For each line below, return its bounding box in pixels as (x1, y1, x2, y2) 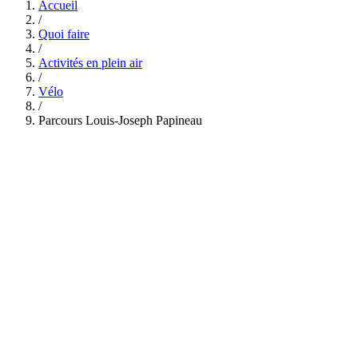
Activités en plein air (38, 55, 142, 70)
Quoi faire (38, 26, 89, 41)
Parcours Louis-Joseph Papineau (38, 113, 202, 127)
